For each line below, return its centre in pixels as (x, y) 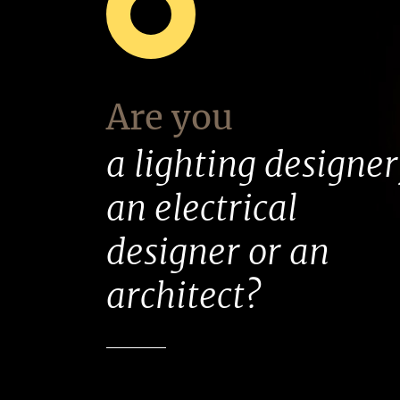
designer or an (218, 253)
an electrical (202, 209)
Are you (170, 118)
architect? (184, 296)
